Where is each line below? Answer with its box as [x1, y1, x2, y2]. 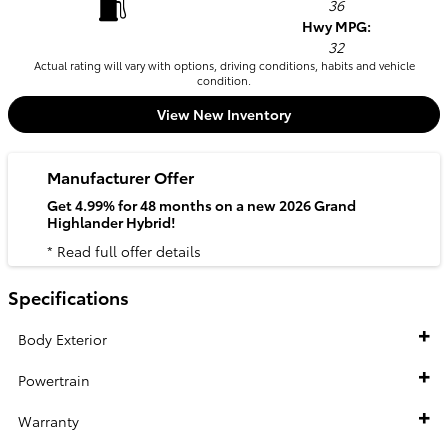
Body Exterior [18, 328, 107, 349]
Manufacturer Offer [47, 165, 194, 189]
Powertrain [18, 369, 90, 390]
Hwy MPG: [301, 16, 371, 36]
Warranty [18, 410, 79, 431]
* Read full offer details [47, 241, 201, 262]
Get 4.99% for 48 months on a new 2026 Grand [47, 194, 356, 215]
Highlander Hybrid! [47, 211, 176, 232]
